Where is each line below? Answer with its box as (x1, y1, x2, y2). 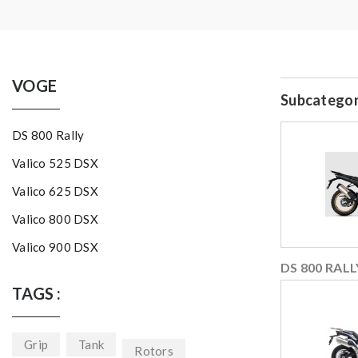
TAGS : (12, 284, 62, 304)
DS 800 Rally (12, 128, 85, 143)
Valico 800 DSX (12, 212, 98, 227)
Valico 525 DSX (12, 156, 98, 171)
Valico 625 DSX (12, 184, 98, 199)
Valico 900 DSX (12, 240, 98, 255)
